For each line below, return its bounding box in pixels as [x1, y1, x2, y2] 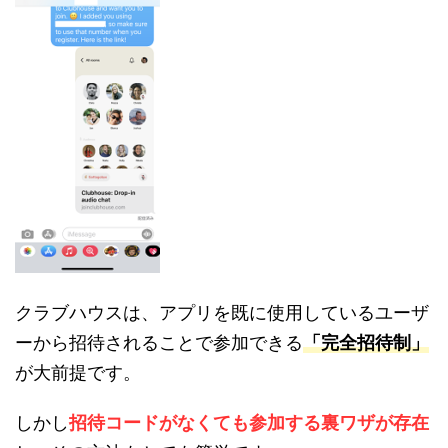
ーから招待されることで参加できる [15, 332, 303, 354]
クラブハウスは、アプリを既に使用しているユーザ [15, 302, 429, 324]
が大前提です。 [15, 362, 141, 384]
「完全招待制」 [303, 332, 429, 354]
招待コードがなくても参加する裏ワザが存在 [69, 412, 429, 434]
